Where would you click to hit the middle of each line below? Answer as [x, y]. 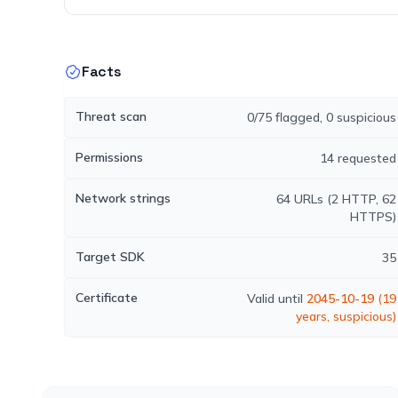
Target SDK [110, 257]
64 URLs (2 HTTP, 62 [336, 199]
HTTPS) [373, 217]
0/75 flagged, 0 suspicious [321, 117]
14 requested [358, 158]
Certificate [107, 298]
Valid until [276, 298]
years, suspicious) [346, 316]
